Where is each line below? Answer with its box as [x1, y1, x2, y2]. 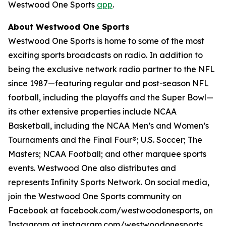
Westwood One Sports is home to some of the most [8, 36, 204, 46]
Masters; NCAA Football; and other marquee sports [8, 149, 206, 159]
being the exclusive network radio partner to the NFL [8, 64, 215, 74]
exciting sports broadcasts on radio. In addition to [8, 50, 203, 60]
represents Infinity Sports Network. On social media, [8, 177, 209, 187]
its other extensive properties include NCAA [8, 106, 177, 117]
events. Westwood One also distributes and [8, 163, 176, 173]
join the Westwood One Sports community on [8, 191, 182, 201]
